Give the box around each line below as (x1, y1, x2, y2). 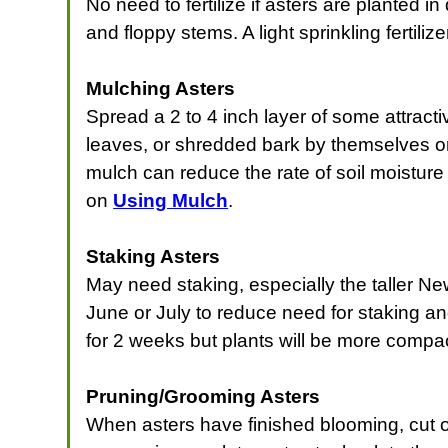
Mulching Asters (86, 77, 236, 99)
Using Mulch (113, 189, 229, 211)
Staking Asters (86, 245, 221, 267)
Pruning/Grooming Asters (86, 385, 321, 407)
